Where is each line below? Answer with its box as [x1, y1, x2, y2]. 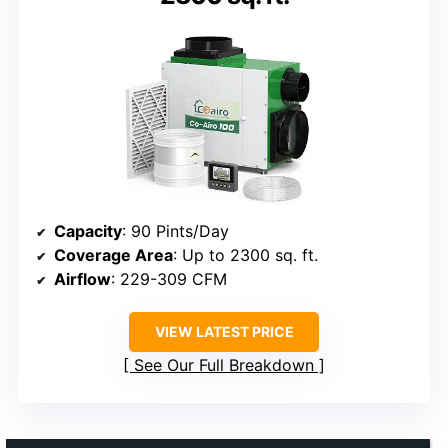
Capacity [54, 220, 122, 241]
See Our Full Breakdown [134, 354, 314, 375]
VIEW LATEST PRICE [154, 322, 294, 340]
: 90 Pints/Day [122, 220, 229, 241]
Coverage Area [54, 244, 173, 265]
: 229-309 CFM [111, 268, 227, 289]
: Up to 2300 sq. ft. [173, 244, 318, 265]
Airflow [54, 268, 111, 289]
